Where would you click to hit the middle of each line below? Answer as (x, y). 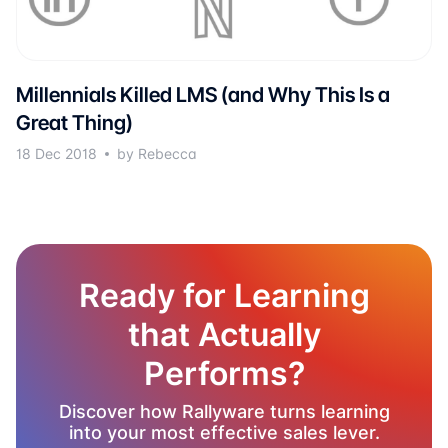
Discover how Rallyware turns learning (224, 412)
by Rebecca (157, 154)
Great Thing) (74, 123)
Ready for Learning (224, 296)
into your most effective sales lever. (224, 433)
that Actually (224, 335)
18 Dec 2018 (56, 154)
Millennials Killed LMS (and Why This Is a (203, 95)
